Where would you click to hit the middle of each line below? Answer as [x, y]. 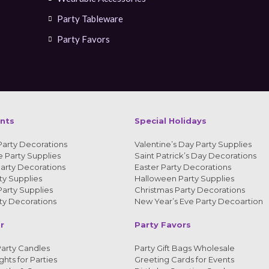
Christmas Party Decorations [190, 189]
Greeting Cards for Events [184, 259]
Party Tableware [90, 18]
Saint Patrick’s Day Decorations [195, 155]
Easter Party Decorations [183, 167]
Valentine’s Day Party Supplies [193, 144]
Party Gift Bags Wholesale [185, 248]
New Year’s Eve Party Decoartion [199, 201]
